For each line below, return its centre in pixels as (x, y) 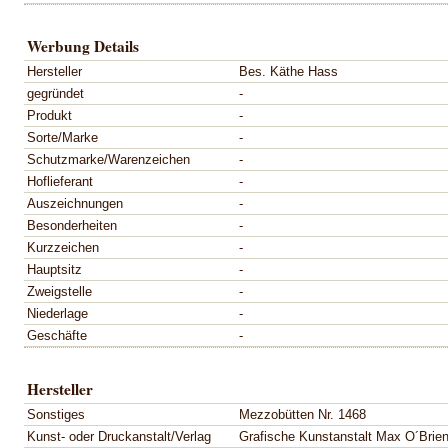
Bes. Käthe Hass (288, 71)
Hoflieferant (60, 181)
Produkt (49, 115)
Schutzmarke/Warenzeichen (108, 159)
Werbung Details (83, 45)
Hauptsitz (54, 269)
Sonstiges (56, 414)
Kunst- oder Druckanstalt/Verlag (119, 436)
